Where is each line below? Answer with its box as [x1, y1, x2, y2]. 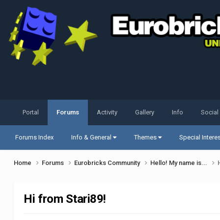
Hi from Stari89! [24, 192, 106, 206]
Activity [97, 109, 118, 116]
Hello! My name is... [150, 159, 209, 167]
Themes [134, 134, 159, 141]
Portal [23, 109, 39, 116]
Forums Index [15, 134, 54, 141]
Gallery [135, 109, 155, 116]
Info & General [71, 134, 113, 141]
